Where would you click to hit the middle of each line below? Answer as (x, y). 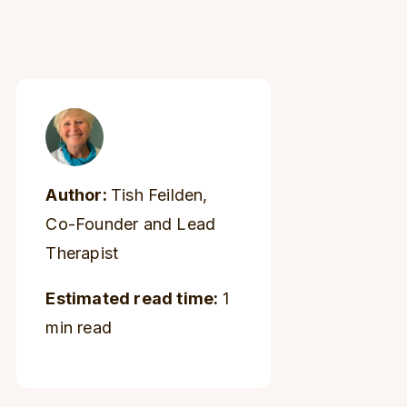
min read (79, 328)
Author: (79, 195)
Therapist (82, 253)
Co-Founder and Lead (131, 224)
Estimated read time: (134, 298)
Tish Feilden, (159, 195)
